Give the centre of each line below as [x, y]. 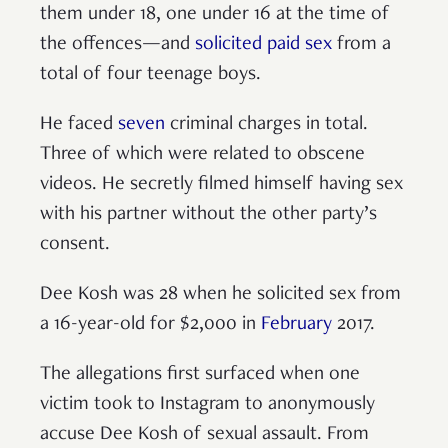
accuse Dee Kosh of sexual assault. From [204, 434]
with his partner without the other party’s [208, 214]
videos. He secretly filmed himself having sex [221, 184]
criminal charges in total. [266, 124]
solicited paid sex [263, 44]
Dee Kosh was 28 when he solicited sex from [220, 294]
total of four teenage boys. [153, 74]
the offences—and [117, 44]
